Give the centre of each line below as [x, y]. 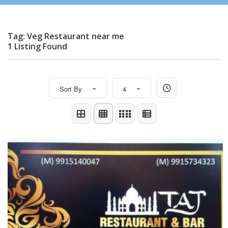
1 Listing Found [37, 46]
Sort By [71, 89]
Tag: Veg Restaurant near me [66, 36]
